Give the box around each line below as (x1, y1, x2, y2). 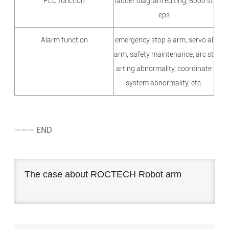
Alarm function (40, 36, 88, 44)
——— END (14, 125, 53, 135)
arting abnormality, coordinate (116, 64, 212, 73)
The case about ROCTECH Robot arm (25, 169, 182, 180)
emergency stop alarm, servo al (114, 36, 213, 44)
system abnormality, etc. (125, 79, 202, 87)
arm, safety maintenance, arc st (114, 50, 214, 59)
